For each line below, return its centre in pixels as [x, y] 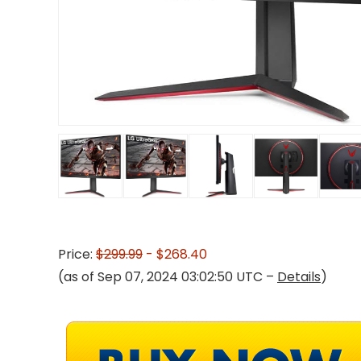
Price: [77, 254]
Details [299, 277]
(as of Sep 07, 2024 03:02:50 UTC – [168, 277]
